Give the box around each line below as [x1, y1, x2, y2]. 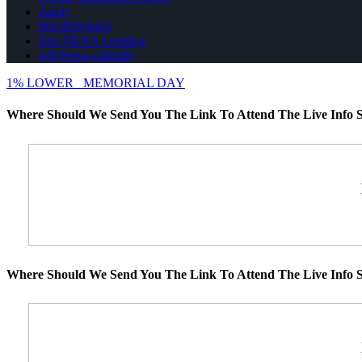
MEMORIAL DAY [83, 76, 185, 90]
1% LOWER [6, 76, 74, 90]
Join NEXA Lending [39, 34, 145, 48]
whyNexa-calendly [39, 48, 136, 63]
